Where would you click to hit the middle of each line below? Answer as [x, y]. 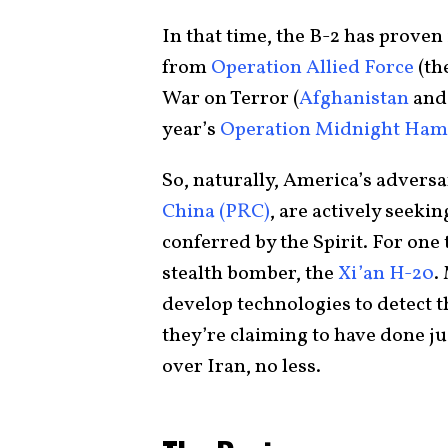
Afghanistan [356, 99]
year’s [191, 130]
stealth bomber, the [250, 274]
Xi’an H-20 [386, 274]
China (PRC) [216, 212]
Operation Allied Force [312, 68]
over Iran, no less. [243, 367]
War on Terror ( [230, 99]
